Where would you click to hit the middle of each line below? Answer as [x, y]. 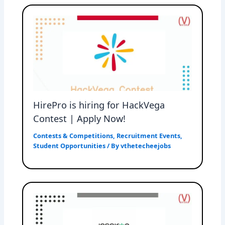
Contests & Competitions [73, 136]
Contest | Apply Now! [80, 118]
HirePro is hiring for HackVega [99, 105]
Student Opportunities [70, 146]
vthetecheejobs [146, 146]
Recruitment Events [149, 136]
